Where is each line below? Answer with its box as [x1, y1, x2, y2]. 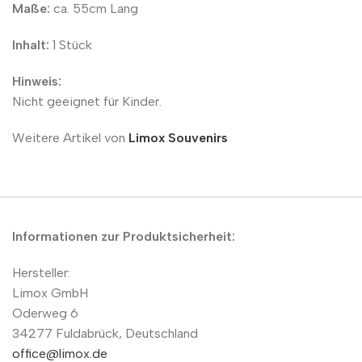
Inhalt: [12, 36, 49, 53]
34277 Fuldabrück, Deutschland [12, 325, 198, 341]
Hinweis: [12, 73, 61, 89]
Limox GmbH [12, 284, 88, 301]
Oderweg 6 [12, 305, 78, 321]
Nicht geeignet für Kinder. [12, 93, 162, 109]
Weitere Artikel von [12, 129, 128, 145]
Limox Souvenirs [128, 129, 231, 145]
